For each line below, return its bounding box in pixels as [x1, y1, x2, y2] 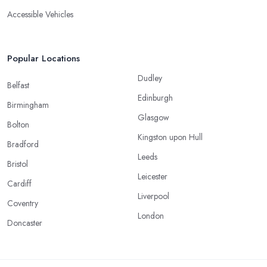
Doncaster [7, 216, 42, 229]
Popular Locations [7, 51, 80, 65]
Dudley [138, 72, 162, 84]
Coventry [7, 197, 38, 209]
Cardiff [7, 177, 32, 190]
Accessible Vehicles [7, 8, 73, 20]
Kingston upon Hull [138, 131, 203, 143]
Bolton [7, 118, 29, 131]
